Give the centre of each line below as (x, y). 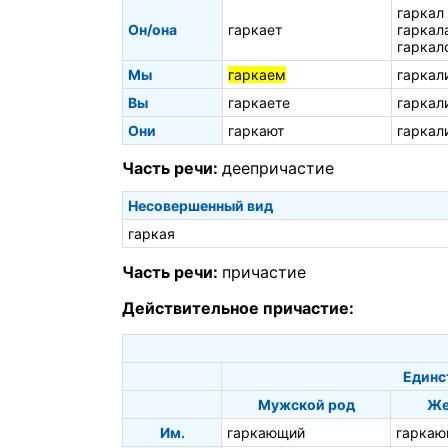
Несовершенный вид (200, 206)
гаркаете (259, 102)
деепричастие (278, 168)
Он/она (152, 29)
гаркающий (266, 432)
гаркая (151, 234)
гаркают (256, 130)
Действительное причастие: (238, 307)
